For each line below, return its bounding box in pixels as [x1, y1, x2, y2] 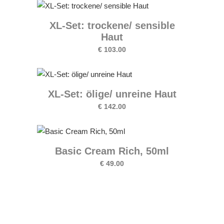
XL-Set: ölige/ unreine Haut [47, 88, 176, 99]
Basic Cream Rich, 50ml [55, 145, 169, 156]
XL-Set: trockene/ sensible [49, 20, 175, 31]
